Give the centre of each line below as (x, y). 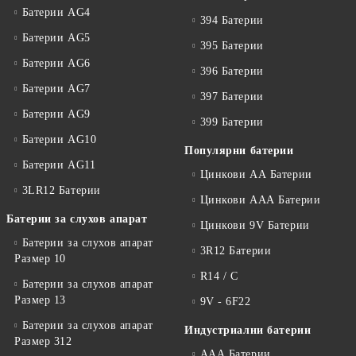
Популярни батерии (239, 151)
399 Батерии (232, 122)
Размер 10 (41, 259)
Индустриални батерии (248, 330)
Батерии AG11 (59, 165)
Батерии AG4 (56, 12)
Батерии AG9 (56, 114)
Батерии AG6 (56, 63)
